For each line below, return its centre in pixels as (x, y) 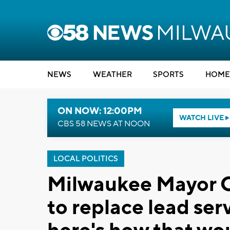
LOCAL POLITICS (86, 159)
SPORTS (168, 75)
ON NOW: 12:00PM (100, 111)
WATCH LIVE (202, 118)
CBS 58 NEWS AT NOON (104, 124)
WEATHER (112, 75)
